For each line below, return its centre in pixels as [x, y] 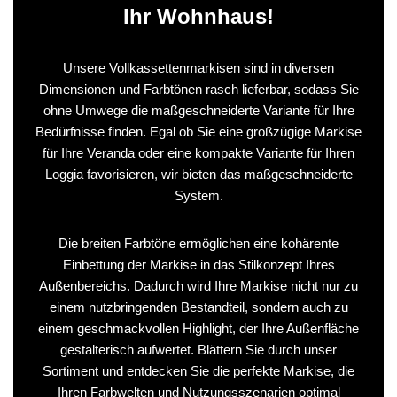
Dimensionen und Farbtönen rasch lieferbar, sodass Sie [198, 89]
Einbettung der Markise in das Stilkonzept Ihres [198, 264]
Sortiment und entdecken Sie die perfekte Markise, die [198, 370]
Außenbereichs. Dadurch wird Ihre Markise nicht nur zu [198, 285]
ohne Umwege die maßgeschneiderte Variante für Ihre [198, 110]
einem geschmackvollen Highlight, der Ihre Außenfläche [198, 328]
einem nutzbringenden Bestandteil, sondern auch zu [198, 307]
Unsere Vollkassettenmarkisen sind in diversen [198, 67]
